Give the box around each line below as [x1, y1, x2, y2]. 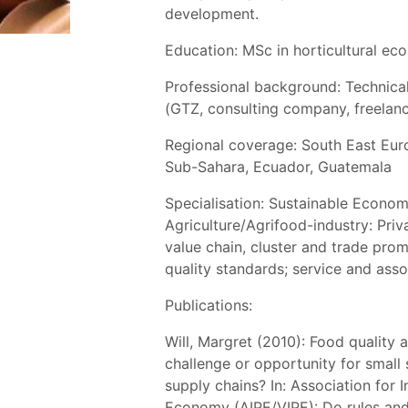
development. [165, 4, 260, 23]
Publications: [165, 295, 253, 314]
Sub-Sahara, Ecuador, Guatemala [165, 157, 393, 176]
